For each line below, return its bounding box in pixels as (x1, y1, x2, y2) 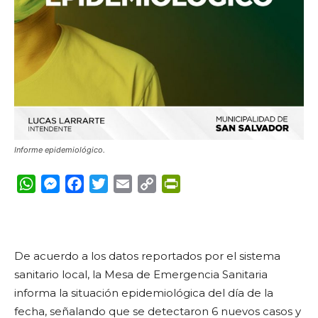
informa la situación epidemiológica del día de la (14, 286, 273, 300)
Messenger (60, 177, 122, 190)
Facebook (84, 177, 140, 190)
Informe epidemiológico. (14, 145, 105, 155)
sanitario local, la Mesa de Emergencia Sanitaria (14, 268, 268, 281)
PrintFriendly (180, 177, 256, 190)
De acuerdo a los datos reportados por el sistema (14, 249, 280, 263)
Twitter (108, 177, 149, 190)
